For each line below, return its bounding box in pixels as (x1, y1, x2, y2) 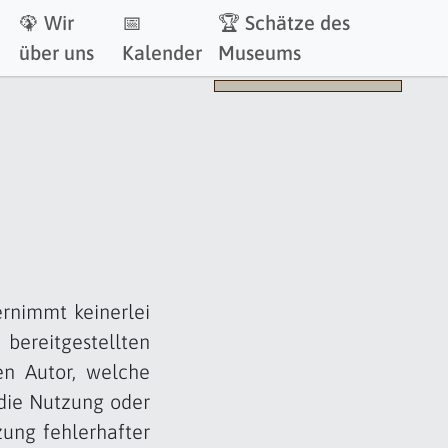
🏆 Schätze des (217, 11, 350, 34)
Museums (217, 41, 301, 64)
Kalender (121, 41, 202, 64)
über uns (19, 41, 95, 64)
